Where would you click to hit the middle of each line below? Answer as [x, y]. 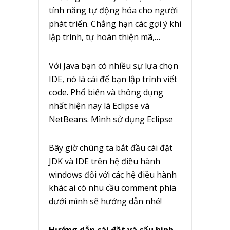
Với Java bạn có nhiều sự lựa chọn [113, 66]
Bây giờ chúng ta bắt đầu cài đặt [111, 148]
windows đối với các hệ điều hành [113, 175]
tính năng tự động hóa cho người [113, 11]
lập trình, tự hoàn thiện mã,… [104, 37]
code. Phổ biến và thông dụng [106, 93]
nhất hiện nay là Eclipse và [99, 106]
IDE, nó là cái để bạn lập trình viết [113, 79]
